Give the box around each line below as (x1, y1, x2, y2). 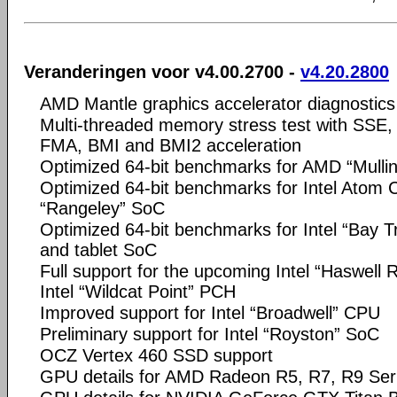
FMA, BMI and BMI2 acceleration (40, 135, 301, 155)
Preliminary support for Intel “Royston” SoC (40, 323, 379, 344)
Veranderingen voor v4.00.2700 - (24, 61, 300, 82)
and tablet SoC (40, 239, 157, 260)
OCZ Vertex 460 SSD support (40, 345, 273, 365)
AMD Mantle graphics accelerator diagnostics (40, 93, 395, 113)
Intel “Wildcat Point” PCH (40, 281, 236, 301)
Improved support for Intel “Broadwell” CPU (40, 302, 380, 323)
